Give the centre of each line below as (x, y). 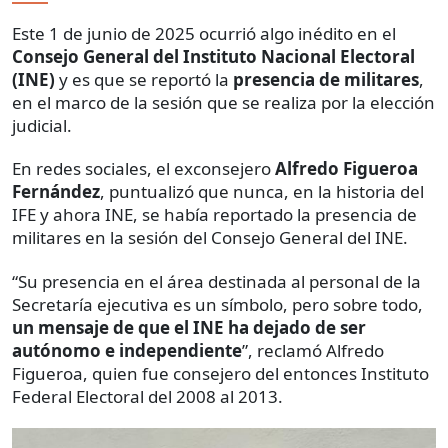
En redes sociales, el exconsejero (143, 168)
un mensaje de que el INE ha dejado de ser (189, 327)
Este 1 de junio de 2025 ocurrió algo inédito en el (204, 33)
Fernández (56, 191)
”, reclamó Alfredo (313, 350)
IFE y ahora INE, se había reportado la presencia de (214, 214)
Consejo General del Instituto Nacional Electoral (213, 56)
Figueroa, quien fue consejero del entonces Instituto (220, 373)
